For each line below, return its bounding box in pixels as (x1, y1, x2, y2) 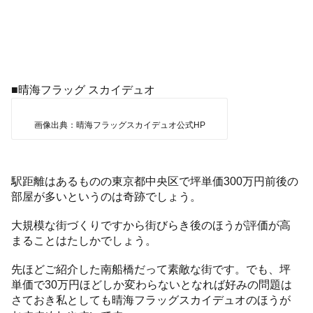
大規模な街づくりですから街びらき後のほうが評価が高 (11, 219, 291, 231)
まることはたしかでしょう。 (11, 234, 157, 247)
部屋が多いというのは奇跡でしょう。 (11, 190, 202, 203)
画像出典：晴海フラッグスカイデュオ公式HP (34, 120, 205, 131)
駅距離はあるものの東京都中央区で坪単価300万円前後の (11, 175, 299, 187)
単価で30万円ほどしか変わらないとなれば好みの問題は (11, 278, 293, 291)
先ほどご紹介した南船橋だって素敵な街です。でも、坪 (11, 263, 291, 275)
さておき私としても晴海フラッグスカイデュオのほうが (11, 293, 291, 306)
